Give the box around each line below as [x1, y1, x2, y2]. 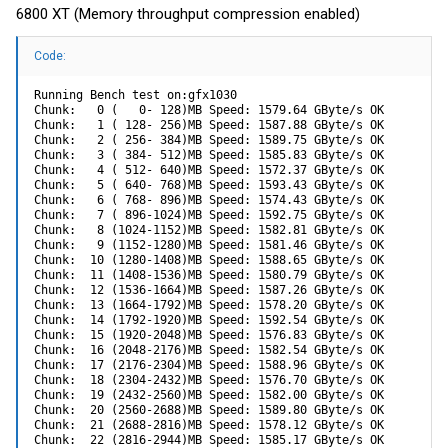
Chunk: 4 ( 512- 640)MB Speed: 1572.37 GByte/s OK [34, 162, 384, 177]
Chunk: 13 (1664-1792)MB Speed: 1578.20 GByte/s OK [34, 297, 384, 312]
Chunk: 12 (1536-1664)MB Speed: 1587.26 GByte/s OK [34, 282, 384, 297]
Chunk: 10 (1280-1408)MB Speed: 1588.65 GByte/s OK [34, 252, 384, 267]
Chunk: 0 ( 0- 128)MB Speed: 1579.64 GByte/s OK [34, 102, 384, 117]
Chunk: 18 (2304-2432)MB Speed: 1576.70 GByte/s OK [34, 372, 384, 387]
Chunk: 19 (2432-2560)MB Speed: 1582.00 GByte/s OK [34, 387, 384, 402]
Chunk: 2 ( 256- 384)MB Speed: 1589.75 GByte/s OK [34, 132, 384, 147]
